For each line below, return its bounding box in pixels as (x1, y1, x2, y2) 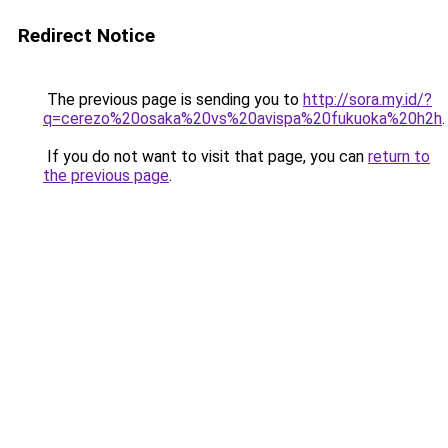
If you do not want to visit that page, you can (43, 147, 368, 166)
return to (368, 147, 430, 166)
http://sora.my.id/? (303, 90, 432, 109)
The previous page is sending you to (43, 90, 303, 109)
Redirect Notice (18, 24, 155, 47)
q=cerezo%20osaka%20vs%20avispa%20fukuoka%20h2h (43, 109, 442, 128)
